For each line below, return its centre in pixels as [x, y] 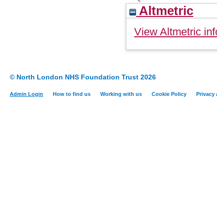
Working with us [121, 94]
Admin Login [26, 94]
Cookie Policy [169, 94]
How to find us [72, 94]
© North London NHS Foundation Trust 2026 [83, 77]
